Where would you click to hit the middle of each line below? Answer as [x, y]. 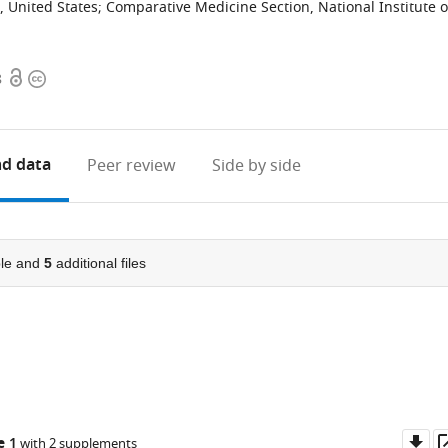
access [31, 103]
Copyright [65, 79]
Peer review [132, 166]
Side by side [257, 166]
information [73, 103]
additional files [98, 263]
